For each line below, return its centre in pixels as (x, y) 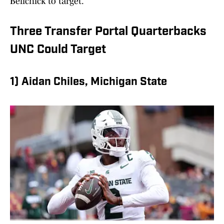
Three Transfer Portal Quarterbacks (108, 32)
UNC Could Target (58, 50)
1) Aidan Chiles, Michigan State (88, 82)
